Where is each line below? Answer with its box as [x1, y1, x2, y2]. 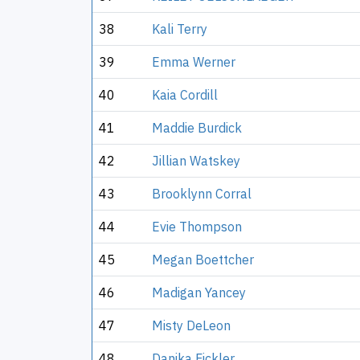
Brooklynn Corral [152, 186, 252, 202]
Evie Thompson [152, 219, 242, 235]
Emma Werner [152, 54, 235, 70]
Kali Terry [152, 21, 207, 37]
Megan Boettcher [152, 252, 254, 268]
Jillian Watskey [152, 153, 240, 169]
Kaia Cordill [152, 87, 218, 103]
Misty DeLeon [152, 317, 231, 333]
